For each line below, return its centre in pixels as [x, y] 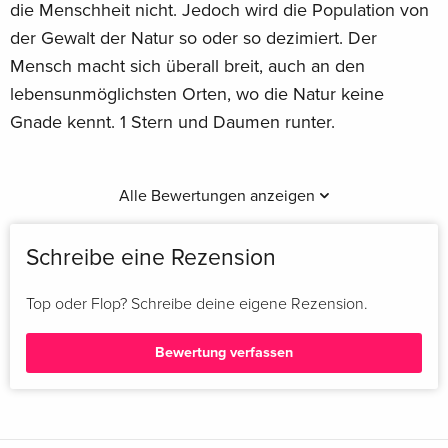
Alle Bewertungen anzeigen [218, 195]
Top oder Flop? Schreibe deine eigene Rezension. [197, 303]
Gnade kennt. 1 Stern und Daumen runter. [172, 121]
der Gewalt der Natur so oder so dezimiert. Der [193, 37]
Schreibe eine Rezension [151, 257]
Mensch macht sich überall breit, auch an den [187, 65]
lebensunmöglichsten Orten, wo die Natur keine [197, 93]
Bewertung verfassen [224, 353]
